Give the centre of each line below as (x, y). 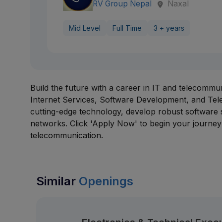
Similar (58, 181)
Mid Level (85, 28)
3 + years (169, 28)
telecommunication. (67, 135)
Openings (106, 181)
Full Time (127, 28)
